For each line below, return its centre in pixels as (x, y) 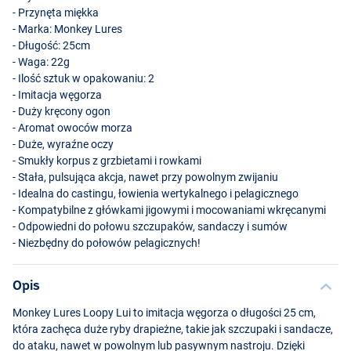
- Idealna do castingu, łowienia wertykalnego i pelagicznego (156, 193)
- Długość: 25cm (51, 45)
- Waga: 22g (41, 62)
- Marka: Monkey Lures (67, 29)
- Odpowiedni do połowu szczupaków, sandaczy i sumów (150, 226)
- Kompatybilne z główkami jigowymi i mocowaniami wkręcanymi (169, 210)
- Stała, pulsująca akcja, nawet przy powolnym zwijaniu (145, 177)
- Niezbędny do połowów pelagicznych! (107, 242)
